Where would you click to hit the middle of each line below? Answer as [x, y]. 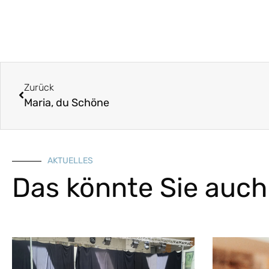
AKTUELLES [70, 161]
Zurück [39, 87]
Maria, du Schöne [67, 102]
